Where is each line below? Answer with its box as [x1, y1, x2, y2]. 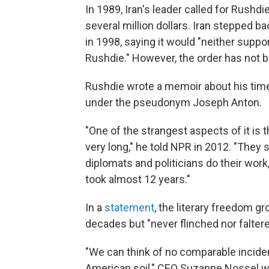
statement [104, 201, 154, 214]
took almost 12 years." [85, 173, 190, 186]
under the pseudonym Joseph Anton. [85, 96, 262, 109]
